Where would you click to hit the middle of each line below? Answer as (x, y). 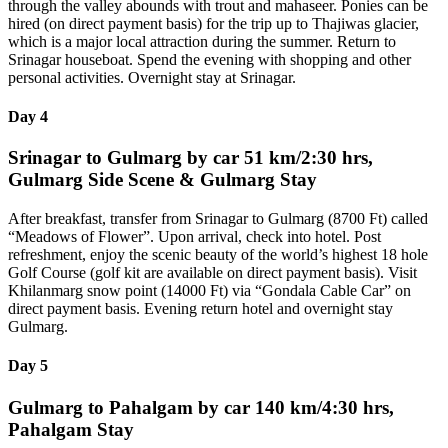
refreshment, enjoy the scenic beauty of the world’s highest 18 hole (218, 255)
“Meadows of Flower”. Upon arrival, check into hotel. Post (194, 237)
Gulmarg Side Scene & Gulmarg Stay (162, 180)
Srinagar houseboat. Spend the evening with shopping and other (209, 59)
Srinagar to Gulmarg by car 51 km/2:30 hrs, (190, 158)
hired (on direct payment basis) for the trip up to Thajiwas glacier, (213, 23)
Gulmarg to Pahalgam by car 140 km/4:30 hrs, (201, 407)
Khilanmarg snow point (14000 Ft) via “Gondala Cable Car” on (209, 291)
